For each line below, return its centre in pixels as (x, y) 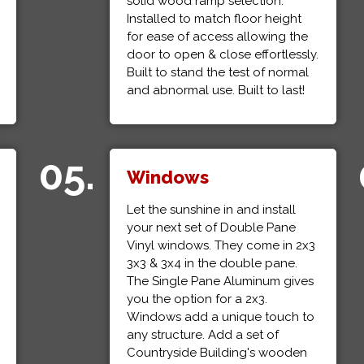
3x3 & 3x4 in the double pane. (212, 263)
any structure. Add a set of (203, 335)
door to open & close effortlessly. (223, 54)
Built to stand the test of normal (218, 72)
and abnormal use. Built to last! (216, 90)
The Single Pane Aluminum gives (221, 281)
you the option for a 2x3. (197, 299)
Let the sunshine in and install (212, 210)
